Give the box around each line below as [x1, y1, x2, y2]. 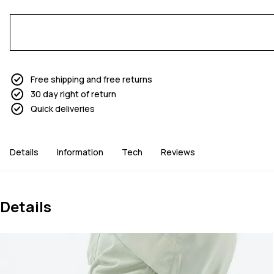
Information [57, 146, 103, 158]
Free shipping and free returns [31, 73, 152, 86]
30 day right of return [31, 88, 116, 100]
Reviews [161, 146, 195, 158]
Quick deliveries [31, 103, 95, 115]
